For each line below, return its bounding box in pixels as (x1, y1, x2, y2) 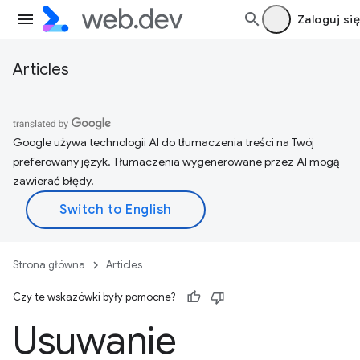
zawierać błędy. (13, 174, 94, 188)
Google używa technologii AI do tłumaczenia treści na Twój (13, 135, 314, 149)
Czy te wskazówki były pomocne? (13, 290, 175, 304)
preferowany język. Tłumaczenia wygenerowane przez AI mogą (13, 154, 339, 169)
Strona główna (13, 258, 85, 272)
